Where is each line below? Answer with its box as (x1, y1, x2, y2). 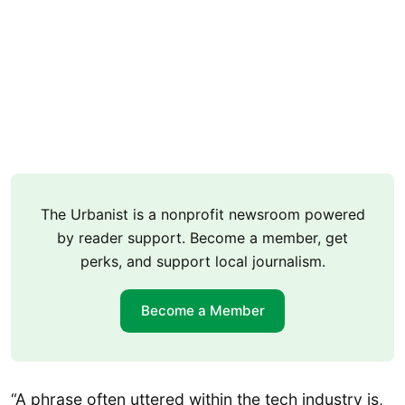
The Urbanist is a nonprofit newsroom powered (40, 205, 365, 224)
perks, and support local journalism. (80, 252, 325, 271)
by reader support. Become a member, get (57, 229, 348, 248)
